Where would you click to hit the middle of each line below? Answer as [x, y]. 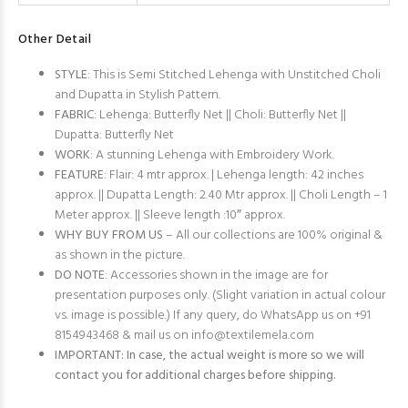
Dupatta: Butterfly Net [114, 135]
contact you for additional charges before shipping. [195, 376]
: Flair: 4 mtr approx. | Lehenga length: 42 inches [234, 175]
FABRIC [74, 115]
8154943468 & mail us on [123, 336]
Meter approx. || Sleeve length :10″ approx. [170, 215]
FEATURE [79, 175]
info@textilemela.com [253, 336]
